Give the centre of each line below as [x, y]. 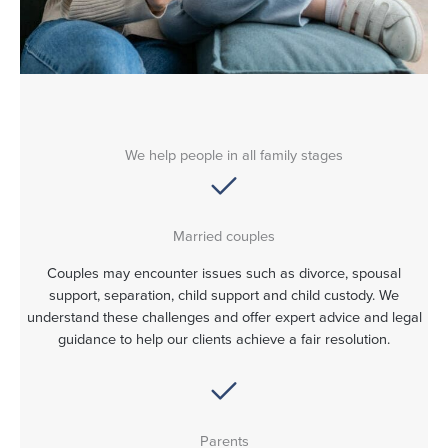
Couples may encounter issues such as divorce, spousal [224, 273]
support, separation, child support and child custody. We [224, 295]
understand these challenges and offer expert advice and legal [224, 317]
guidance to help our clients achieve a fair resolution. [224, 339]
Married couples [224, 235]
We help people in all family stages [234, 154]
